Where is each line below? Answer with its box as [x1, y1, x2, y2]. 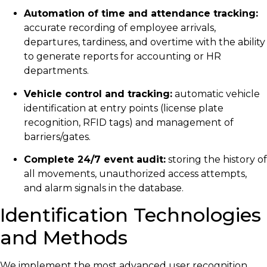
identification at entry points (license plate [24, 102, 223, 114]
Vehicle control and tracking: [24, 88, 172, 100]
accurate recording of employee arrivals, [24, 22, 216, 34]
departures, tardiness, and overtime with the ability [24, 36, 265, 48]
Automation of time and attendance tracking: [24, 8, 258, 20]
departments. [24, 65, 89, 77]
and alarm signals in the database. [24, 182, 184, 194]
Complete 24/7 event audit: [24, 154, 166, 166]
